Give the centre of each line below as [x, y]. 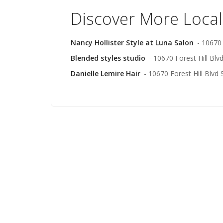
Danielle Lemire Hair [106, 73]
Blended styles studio [108, 58]
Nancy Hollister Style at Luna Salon [132, 43]
